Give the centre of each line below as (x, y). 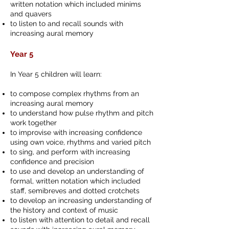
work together (33, 123)
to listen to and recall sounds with (67, 24)
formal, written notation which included (75, 181)
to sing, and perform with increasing (70, 152)
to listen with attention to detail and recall (80, 220)
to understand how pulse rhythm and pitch (82, 113)
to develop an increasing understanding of (81, 200)
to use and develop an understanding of (77, 171)
